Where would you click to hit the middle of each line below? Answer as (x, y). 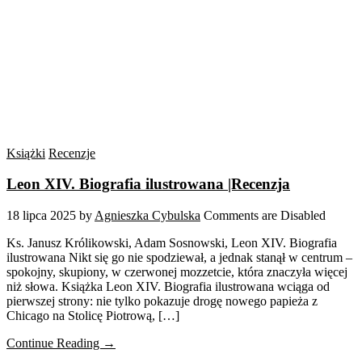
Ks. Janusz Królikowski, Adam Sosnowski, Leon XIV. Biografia (172, 243)
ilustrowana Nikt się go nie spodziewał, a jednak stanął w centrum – (179, 258)
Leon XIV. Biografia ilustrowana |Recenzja (148, 184)
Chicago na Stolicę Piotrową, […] (93, 316)
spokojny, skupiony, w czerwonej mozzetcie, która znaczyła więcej (177, 272)
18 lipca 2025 (41, 216)
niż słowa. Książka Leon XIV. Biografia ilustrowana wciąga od (168, 287)
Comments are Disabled (265, 216)
